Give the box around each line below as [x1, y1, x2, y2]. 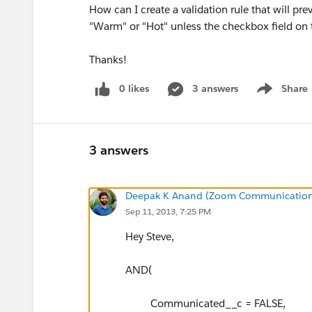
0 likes [119, 82, 149, 95]
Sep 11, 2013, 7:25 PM [125, 205, 211, 217]
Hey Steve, [125, 229, 174, 243]
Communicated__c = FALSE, [125, 296, 286, 310]
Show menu [252, 89, 309, 102]
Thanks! [89, 53, 127, 66]
